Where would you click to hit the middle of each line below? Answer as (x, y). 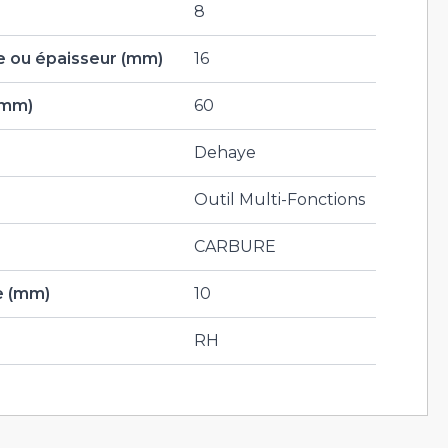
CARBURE (235, 246)
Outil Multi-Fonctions (280, 199)
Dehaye (225, 152)
